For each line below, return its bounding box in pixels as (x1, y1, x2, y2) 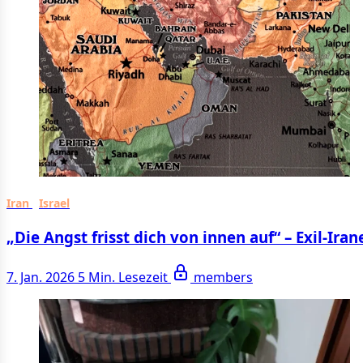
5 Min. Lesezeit (78, 267, 171, 286)
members (194, 267, 253, 286)
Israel (39, 195, 70, 211)
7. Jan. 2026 (6, 267, 75, 286)
